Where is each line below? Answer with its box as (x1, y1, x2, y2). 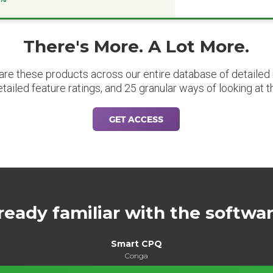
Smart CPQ (111, 238, 162, 249)
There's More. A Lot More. (23, 35, 250, 57)
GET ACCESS (109, 113, 164, 125)
